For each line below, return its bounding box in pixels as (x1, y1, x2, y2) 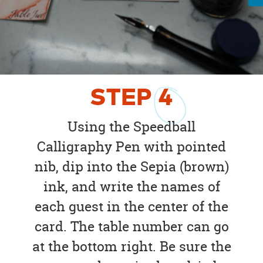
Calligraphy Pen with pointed (37, 137, 226, 156)
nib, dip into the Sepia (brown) (34, 157, 229, 176)
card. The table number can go (34, 217, 229, 235)
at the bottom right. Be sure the (32, 237, 231, 255)
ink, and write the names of (43, 177, 220, 195)
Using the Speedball (68, 117, 195, 136)
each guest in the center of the (35, 197, 228, 215)
